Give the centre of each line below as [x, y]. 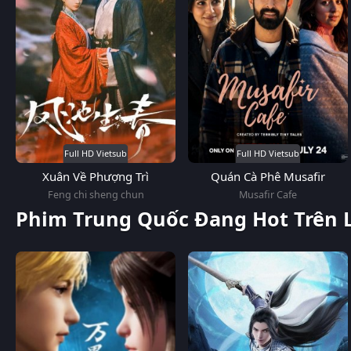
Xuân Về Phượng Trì [96, 176]
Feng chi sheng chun [96, 194]
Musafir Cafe [268, 194]
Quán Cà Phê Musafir [268, 176]
